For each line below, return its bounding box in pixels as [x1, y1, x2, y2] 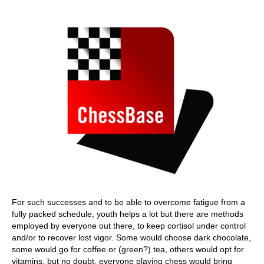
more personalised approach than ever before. [18, 6, 172, 14]
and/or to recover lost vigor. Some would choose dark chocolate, [12, 233, 251, 242]
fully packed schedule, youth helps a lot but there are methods [12, 209, 243, 219]
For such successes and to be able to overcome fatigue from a [12, 197, 245, 207]
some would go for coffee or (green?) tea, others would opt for [12, 245, 244, 254]
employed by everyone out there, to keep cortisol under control [12, 221, 246, 230]
